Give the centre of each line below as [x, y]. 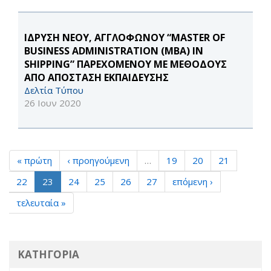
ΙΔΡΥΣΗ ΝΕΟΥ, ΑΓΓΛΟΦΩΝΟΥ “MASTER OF [125, 38]
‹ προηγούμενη [98, 161]
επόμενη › [193, 182]
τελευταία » [41, 203]
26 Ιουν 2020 [53, 103]
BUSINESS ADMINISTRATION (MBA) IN [114, 51]
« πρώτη [34, 161]
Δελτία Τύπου [54, 90]
